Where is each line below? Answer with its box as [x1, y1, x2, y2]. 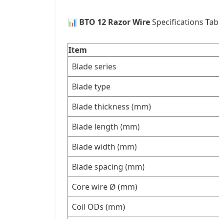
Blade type [72, 81, 110, 92]
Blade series [72, 61, 116, 72]
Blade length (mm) [72, 121, 140, 132]
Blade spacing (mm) [72, 161, 145, 172]
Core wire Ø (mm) [72, 181, 137, 192]
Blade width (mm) [72, 141, 137, 152]
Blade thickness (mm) [72, 101, 151, 112]
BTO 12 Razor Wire [79, 17, 150, 27]
